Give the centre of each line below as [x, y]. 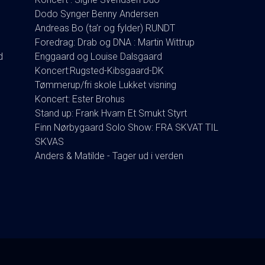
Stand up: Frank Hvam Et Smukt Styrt [111, 113]
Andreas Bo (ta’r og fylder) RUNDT [105, 28]
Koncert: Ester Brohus [80, 99]
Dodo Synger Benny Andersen [97, 14]
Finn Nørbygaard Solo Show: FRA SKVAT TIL [127, 127]
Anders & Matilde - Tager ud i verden [109, 156]
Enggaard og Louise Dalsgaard [98, 56]
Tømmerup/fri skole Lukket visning [106, 85]
